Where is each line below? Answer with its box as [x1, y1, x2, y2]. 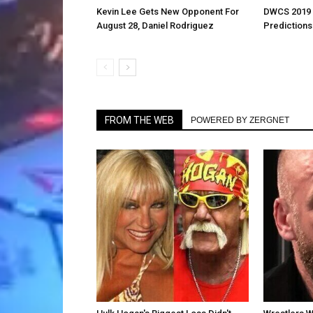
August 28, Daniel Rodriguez [96, 20, 214, 31]
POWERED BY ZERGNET [191, 115, 289, 125]
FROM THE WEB [105, 115, 174, 126]
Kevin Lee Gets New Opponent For [96, 6, 239, 17]
